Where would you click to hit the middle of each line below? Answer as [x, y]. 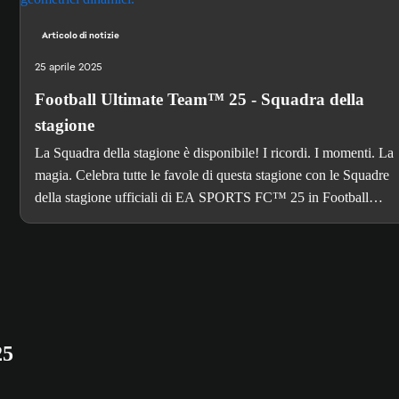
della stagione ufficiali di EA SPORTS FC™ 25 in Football [201, 198]
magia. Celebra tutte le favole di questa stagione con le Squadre [212, 175]
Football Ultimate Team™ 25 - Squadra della [199, 100]
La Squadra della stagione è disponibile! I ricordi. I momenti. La [214, 153]
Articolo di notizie [80, 36]
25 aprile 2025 [68, 67]
